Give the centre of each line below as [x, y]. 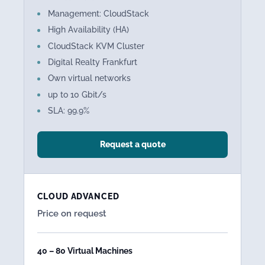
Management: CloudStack [98, 13]
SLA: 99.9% [68, 111]
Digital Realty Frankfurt [92, 62]
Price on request [72, 214]
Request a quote [132, 145]
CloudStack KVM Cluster [96, 46]
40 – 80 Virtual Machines [85, 251]
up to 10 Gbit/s [77, 94]
